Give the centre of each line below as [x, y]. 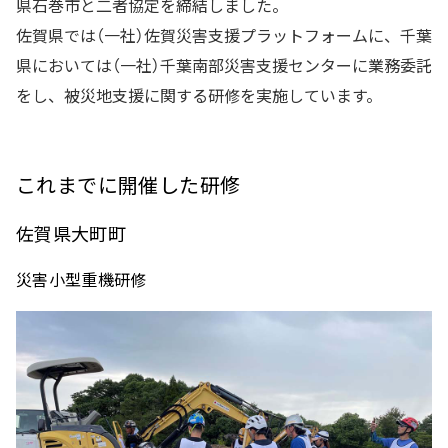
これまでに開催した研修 [128, 184]
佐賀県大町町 [71, 233]
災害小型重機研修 [81, 279]
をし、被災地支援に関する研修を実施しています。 [199, 95]
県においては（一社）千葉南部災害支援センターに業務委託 [224, 65]
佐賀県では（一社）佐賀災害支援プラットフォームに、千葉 [224, 35]
